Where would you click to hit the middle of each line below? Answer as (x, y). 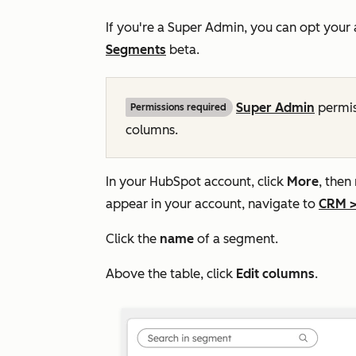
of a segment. (236, 239)
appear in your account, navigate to (212, 204)
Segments (136, 50)
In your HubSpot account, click (196, 182)
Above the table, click (171, 274)
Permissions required (178, 108)
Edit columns (275, 274)
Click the (133, 239)
